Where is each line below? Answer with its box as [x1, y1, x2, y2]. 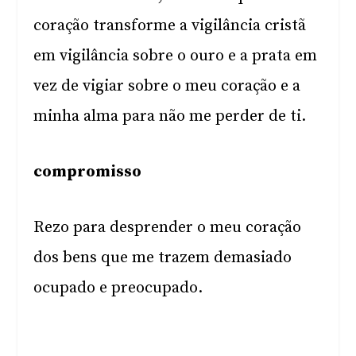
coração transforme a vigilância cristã [33, 16, 307, 36]
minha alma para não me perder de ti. [33, 106, 311, 126]
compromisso [33, 162, 142, 182]
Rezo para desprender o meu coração [33, 218, 302, 238]
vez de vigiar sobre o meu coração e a [33, 76, 301, 96]
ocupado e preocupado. [33, 278, 203, 298]
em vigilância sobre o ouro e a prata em [33, 46, 318, 66]
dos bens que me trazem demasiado [33, 248, 292, 268]
